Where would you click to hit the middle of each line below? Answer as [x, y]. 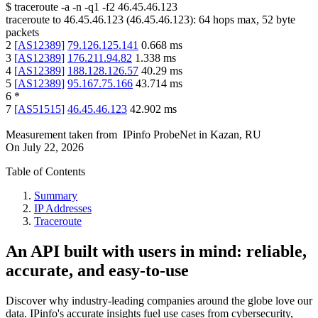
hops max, [236, 20]
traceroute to [33, 20]
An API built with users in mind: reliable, [156, 252]
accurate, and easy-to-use [97, 271]
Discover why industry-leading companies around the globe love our [159, 301]
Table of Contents [45, 172]
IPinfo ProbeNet [161, 135]
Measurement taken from [61, 135]
